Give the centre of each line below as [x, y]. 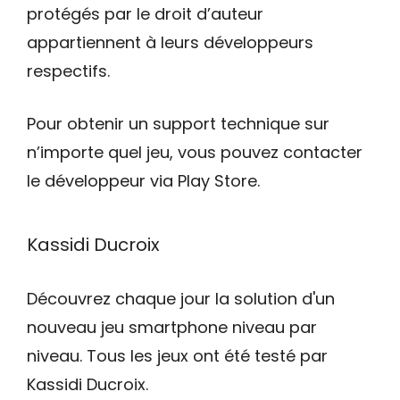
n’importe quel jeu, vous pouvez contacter [195, 153]
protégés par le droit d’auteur [145, 14]
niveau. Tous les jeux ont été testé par [177, 356]
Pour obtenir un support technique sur [178, 124]
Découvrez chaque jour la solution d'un [181, 299]
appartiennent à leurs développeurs [170, 43]
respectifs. [68, 71]
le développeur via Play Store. [143, 181]
